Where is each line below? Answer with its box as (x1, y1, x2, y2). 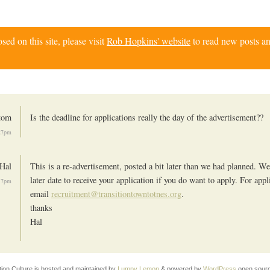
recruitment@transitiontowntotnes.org (51, 187, 181, 199)
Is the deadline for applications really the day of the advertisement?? (30, 111, 263, 124)
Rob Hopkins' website (107, 34, 190, 48)
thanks (30, 201, 52, 213)
